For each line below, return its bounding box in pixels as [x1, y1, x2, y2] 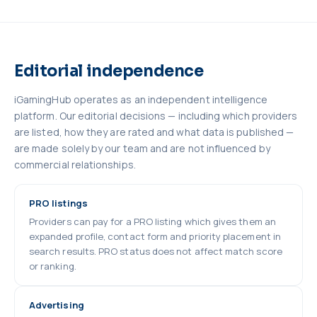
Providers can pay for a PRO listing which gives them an [29, 215, 276, 228]
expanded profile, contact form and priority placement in [29, 230, 281, 243]
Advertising [29, 299, 84, 311]
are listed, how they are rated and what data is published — [14, 125, 294, 139]
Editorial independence [14, 62, 204, 81]
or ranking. [29, 260, 76, 272]
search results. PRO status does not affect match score [29, 245, 282, 258]
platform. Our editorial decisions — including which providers [14, 109, 298, 122]
